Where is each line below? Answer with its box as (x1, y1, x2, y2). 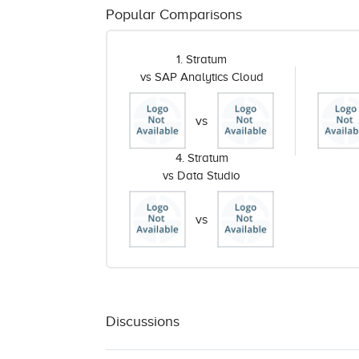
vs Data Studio (163, 169, 241, 182)
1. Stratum (176, 53, 228, 66)
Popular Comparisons (106, 6, 242, 22)
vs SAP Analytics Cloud (139, 71, 264, 83)
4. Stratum (175, 151, 228, 164)
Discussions (106, 313, 179, 329)
